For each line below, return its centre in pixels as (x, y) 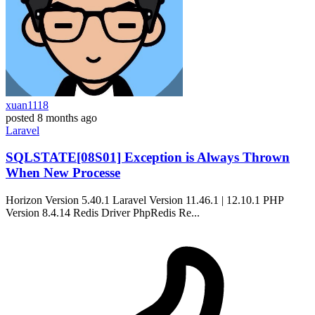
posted (20, 117)
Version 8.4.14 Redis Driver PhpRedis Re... (103, 213)
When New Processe (63, 173)
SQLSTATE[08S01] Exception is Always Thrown (148, 157)
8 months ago (67, 117)
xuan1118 (27, 105)
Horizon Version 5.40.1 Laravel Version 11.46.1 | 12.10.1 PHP (144, 200)
